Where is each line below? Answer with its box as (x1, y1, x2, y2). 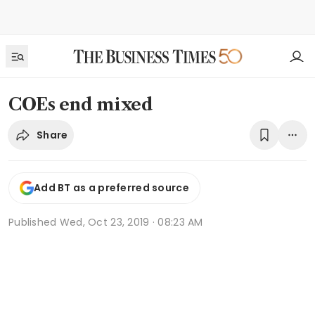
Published (8, 214, 60, 229)
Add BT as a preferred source (34, 181, 189, 195)
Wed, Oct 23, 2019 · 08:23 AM (59, 214, 203, 229)
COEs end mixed (8, 94, 153, 115)
